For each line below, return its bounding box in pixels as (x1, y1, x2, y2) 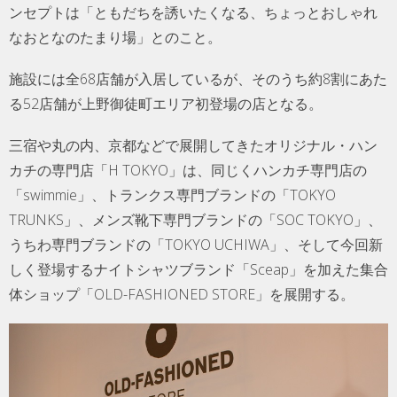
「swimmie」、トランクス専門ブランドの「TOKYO (9, 184, 336, 205)
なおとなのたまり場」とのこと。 (9, 27, 222, 47)
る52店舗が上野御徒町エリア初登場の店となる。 (9, 93, 323, 113)
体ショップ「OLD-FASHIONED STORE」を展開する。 (9, 284, 354, 304)
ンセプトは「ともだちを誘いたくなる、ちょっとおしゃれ (9, 2, 378, 22)
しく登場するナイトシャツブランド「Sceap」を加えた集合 (9, 259, 388, 279)
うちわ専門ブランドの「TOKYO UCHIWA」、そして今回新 (9, 234, 383, 254)
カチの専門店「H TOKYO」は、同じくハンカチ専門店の (9, 160, 367, 180)
